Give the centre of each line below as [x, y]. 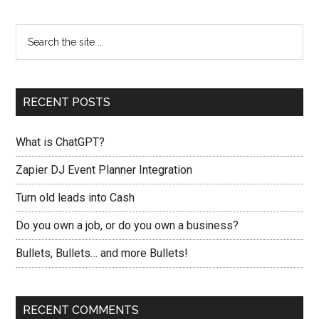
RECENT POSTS [67, 102]
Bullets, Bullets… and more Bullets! [102, 253]
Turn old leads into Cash [75, 198]
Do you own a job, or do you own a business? [127, 225]
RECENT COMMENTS [81, 310]
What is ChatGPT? [61, 142]
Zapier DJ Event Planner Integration [104, 170]
